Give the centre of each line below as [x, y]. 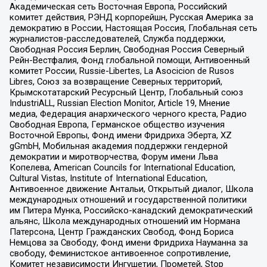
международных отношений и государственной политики [128, 199]
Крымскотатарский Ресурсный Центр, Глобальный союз [126, 92]
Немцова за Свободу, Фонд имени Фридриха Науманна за [128, 242]
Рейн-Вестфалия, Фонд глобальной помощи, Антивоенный [129, 60]
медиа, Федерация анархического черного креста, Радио [128, 114]
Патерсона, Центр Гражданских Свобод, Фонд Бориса [121, 232]
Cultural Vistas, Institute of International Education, [108, 178]
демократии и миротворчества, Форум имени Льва [114, 156]
